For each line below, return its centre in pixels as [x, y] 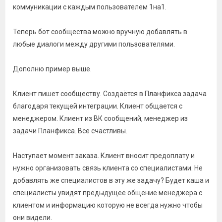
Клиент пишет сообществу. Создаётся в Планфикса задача [110, 94]
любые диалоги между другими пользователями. [94, 44]
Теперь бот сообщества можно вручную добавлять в [100, 32]
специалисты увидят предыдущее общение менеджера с [108, 193]
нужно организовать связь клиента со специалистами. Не [108, 168]
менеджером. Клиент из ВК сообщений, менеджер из [100, 118]
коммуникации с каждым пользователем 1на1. [90, 7]
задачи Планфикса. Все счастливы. [70, 131]
